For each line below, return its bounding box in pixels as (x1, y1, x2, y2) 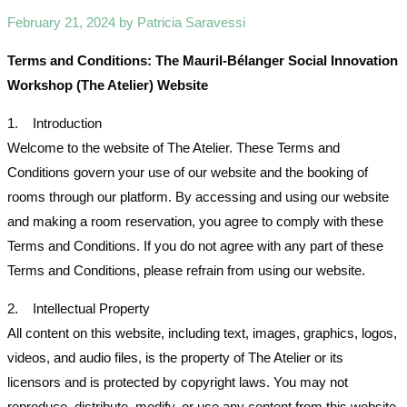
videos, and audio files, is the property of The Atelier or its (7, 350, 343, 366)
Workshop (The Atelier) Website (7, 77, 208, 94)
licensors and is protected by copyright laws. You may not (7, 374, 348, 391)
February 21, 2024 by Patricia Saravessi (7, 15, 245, 31)
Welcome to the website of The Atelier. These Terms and (7, 140, 340, 156)
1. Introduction (7, 115, 102, 132)
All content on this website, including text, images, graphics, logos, (7, 325, 397, 342)
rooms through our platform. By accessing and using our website (7, 189, 389, 205)
